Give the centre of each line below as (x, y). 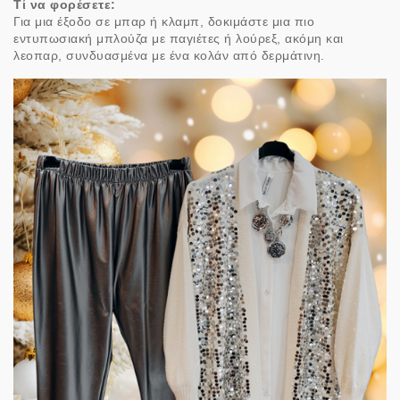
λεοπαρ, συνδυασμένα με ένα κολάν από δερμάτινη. (169, 55)
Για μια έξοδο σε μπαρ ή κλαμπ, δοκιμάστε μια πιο (164, 21)
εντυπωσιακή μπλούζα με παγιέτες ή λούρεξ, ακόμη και (179, 38)
